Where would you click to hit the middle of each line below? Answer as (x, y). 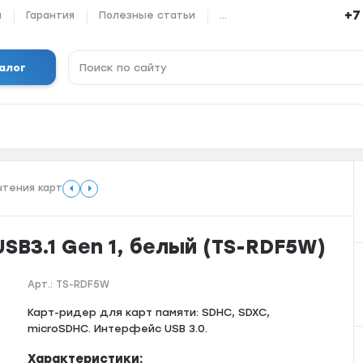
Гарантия (51, 15)
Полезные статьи (147, 15)
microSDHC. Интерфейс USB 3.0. (118, 329)
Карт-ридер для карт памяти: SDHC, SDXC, (149, 312)
